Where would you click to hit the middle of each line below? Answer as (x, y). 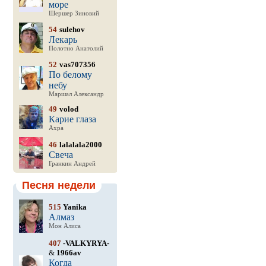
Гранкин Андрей (72, 164)
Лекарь (63, 39)
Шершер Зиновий (74, 13)
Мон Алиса (64, 226)
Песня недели (58, 185)
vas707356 (77, 64)
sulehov (72, 29)
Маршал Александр (76, 94)
